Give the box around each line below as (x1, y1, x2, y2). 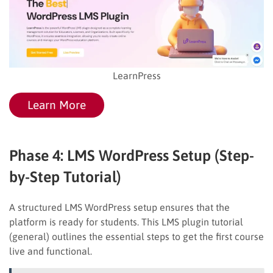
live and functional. (9, 245, 92, 257)
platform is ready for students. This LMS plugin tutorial (9, 216, 243, 227)
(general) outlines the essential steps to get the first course (9, 230, 264, 242)
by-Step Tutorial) (9, 168, 121, 185)
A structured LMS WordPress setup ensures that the (9, 201, 230, 213)
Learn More (27, 97, 86, 112)
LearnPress (112, 69, 161, 81)
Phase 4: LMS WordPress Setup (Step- (9, 146, 254, 164)
